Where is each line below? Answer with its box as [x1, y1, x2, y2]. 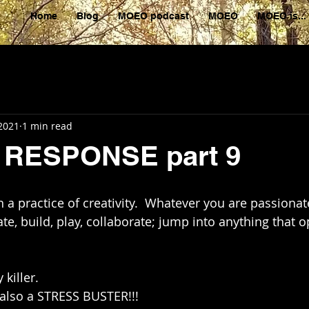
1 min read [22, 119, 72, 132]
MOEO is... [257, 10, 306, 21]
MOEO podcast [118, 10, 189, 21]
